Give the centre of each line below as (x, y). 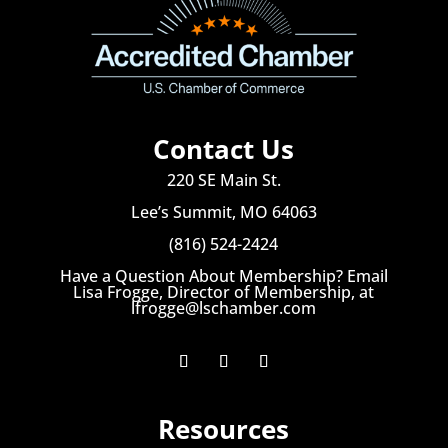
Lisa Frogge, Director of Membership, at (224, 291)
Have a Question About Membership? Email (223, 275)
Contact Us (224, 148)
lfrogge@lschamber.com (224, 307)
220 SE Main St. (223, 179)
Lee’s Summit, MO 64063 (223, 211)
